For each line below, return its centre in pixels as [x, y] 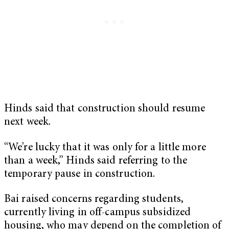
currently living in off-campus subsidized [98, 213]
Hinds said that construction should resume [105, 109]
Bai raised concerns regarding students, [94, 200]
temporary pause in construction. [80, 174]
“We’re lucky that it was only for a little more [105, 148]
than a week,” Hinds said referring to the [96, 161]
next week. [27, 123]
